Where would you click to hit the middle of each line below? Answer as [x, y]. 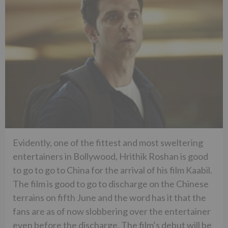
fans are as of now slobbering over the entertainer [112, 211]
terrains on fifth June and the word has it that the [109, 198]
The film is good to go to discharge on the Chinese [111, 184]
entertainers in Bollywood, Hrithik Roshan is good [110, 156]
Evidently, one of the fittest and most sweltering [108, 143]
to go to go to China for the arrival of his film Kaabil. [112, 170]
